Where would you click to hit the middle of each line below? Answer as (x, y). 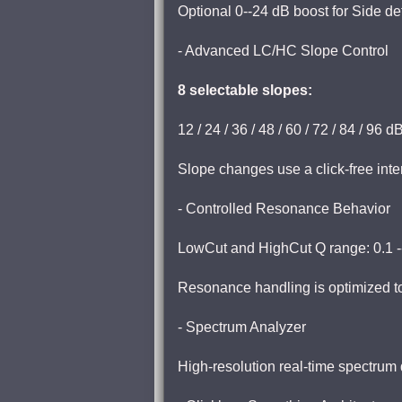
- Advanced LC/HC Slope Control (283, 51)
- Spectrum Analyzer (242, 327)
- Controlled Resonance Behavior (284, 209)
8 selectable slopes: (245, 90)
